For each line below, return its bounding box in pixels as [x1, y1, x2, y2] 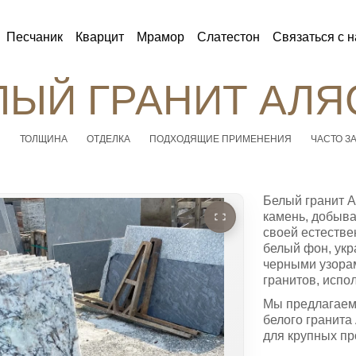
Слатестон [197, 29, 260, 44]
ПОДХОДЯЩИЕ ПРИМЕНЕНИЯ [149, 133, 292, 145]
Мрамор [137, 29, 184, 44]
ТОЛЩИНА [19, 133, 68, 145]
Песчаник [6, 29, 63, 44]
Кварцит [75, 29, 124, 44]
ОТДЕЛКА [86, 133, 130, 145]
